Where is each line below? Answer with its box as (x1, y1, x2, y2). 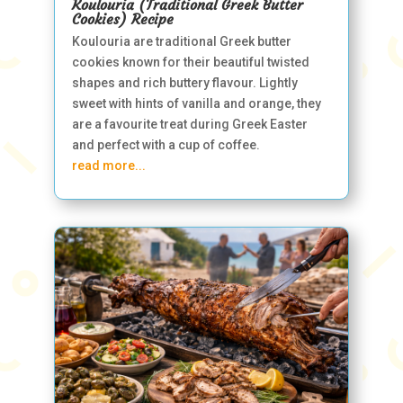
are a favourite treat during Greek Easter (71, 116, 308, 131)
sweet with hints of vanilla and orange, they (71, 95, 321, 111)
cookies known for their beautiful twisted (71, 54, 309, 69)
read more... (71, 157, 146, 173)
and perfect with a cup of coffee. (71, 137, 260, 152)
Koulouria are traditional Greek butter (71, 33, 291, 49)
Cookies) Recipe (71, 9, 174, 28)
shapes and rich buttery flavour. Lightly (71, 75, 298, 90)
